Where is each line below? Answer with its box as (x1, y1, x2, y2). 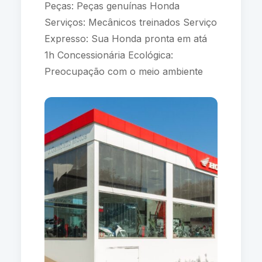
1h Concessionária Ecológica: (44, 49, 173, 61)
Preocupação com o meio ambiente (44, 65, 209, 77)
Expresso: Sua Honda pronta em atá (44, 33, 207, 44)
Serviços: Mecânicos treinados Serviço (44, 16, 217, 28)
